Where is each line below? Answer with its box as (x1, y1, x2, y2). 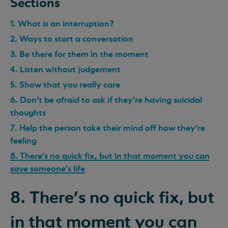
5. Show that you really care (10, 79, 120, 90)
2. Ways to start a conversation (10, 34, 133, 44)
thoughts (10, 107, 46, 118)
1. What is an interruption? (10, 18, 114, 28)
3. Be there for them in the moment (10, 49, 149, 59)
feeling (10, 135, 37, 146)
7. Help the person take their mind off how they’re (10, 123, 205, 133)
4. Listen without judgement (10, 64, 121, 74)
